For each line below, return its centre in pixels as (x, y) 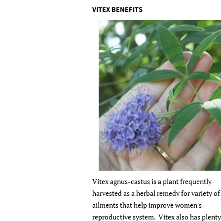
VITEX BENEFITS (117, 10)
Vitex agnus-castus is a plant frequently (152, 182)
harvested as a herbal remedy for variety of (156, 193)
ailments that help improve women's (147, 205)
